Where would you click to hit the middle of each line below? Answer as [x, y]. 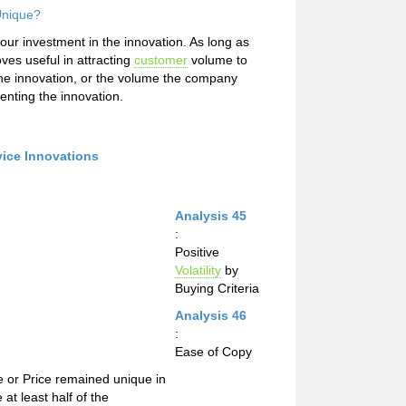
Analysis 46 [211, 315]
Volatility [198, 270]
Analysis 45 [211, 216]
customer [161, 60]
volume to [217, 60]
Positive [197, 252]
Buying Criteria [217, 288]
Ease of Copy [213, 352]
